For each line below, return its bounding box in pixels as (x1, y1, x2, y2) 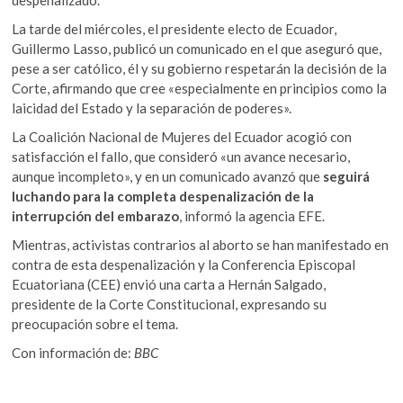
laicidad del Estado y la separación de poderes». (12, 100, 292, 117)
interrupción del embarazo (12, 208, 180, 225)
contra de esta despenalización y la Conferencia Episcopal (12, 256, 356, 273)
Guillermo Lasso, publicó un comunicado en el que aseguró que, (12, 40, 382, 58)
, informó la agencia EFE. (179, 208, 326, 225)
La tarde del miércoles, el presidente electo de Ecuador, (12, 21, 337, 38)
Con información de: (12, 345, 135, 362)
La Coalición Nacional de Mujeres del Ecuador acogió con (12, 129, 353, 146)
